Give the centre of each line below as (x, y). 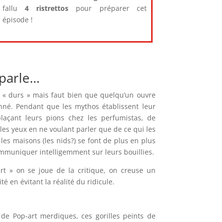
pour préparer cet (108, 8)
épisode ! (17, 20)
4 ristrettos (47, 8)
